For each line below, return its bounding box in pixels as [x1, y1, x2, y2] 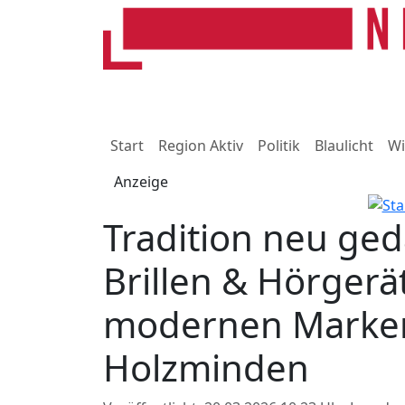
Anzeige [114, 172, 168, 192]
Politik [258, 136, 300, 155]
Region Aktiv [158, 136, 243, 155]
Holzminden [103, 342, 309, 392]
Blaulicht [315, 136, 373, 155]
